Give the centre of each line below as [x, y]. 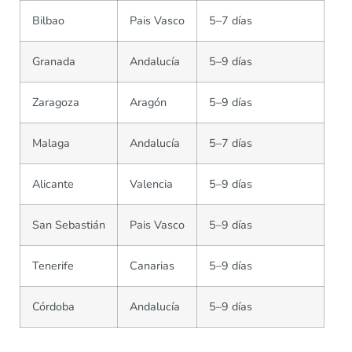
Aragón [148, 102]
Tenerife [53, 266]
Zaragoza [56, 102]
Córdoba [53, 306]
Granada [54, 61]
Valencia [151, 184]
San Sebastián [69, 225]
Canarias [152, 266]
